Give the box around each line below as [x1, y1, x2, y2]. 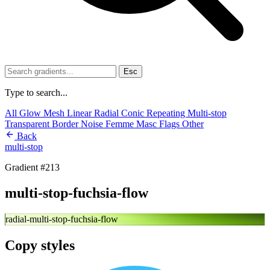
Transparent [5, 119, 52, 129]
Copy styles [5, 237, 75, 253]
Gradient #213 [5, 162, 60, 172]
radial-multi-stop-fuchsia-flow [5, 213, 118, 224]
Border [52, 119, 81, 129]
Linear [67, 108, 94, 118]
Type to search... [5, 87, 67, 98]
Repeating [146, 108, 187, 118]
